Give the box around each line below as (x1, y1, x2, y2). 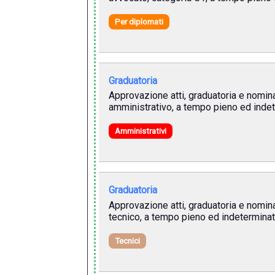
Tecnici (114, 236, 140, 246)
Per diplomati (114, 17, 163, 26)
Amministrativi (114, 126, 166, 136)
